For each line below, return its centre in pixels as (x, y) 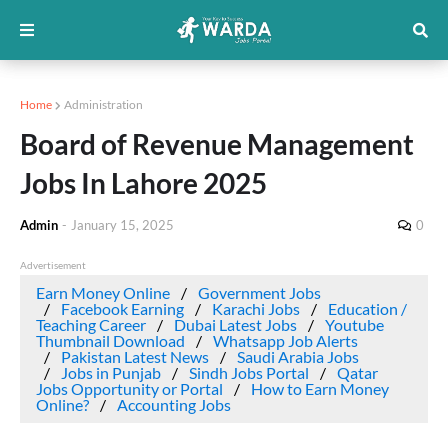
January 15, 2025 (122, 225)
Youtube (354, 324)
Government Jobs (259, 292)
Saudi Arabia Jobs (298, 356)
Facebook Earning (122, 308)
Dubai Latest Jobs (235, 324)
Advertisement (53, 265)
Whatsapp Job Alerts (285, 340)
